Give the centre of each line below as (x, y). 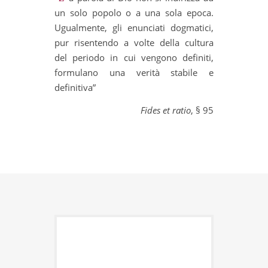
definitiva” (75, 87)
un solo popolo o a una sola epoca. (134, 12)
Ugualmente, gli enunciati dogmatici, (134, 27)
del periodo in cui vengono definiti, (134, 57)
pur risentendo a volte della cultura (134, 42)
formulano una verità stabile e (134, 72)
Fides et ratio (165, 110)
